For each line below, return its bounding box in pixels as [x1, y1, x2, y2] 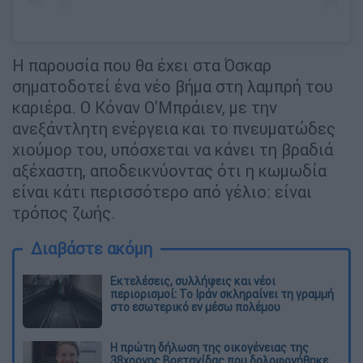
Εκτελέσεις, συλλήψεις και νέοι [110, 273, 275, 288]
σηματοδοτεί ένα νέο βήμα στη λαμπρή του [12, 75, 333, 96]
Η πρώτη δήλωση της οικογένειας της [110, 340, 309, 355]
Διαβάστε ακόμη [31, 237, 152, 258]
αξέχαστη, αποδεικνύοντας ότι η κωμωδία [12, 160, 327, 181]
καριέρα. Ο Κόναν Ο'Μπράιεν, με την [12, 96, 277, 117]
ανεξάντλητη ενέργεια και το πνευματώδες [12, 117, 335, 139]
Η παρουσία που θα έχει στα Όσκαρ [12, 54, 271, 75]
